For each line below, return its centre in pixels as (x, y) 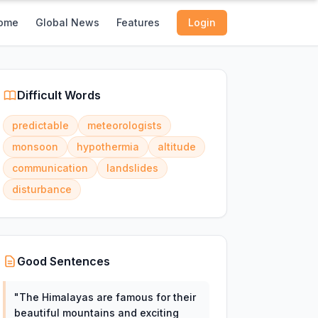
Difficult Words (59, 95)
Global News (67, 22)
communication (50, 168)
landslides (132, 168)
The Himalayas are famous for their (107, 297)
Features (138, 22)
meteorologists (124, 125)
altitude (176, 147)
